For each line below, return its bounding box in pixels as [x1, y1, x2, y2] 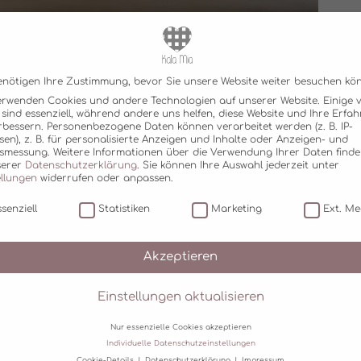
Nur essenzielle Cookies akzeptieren [110, 322, 251, 331]
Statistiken [98, 203, 150, 215]
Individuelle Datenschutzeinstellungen [106, 339, 255, 348]
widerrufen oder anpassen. [37, 172, 173, 184]
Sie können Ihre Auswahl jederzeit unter [143, 159, 339, 171]
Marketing [210, 203, 262, 215]
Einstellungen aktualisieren [97, 290, 264, 305]
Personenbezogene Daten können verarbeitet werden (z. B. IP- [47, 120, 353, 132]
